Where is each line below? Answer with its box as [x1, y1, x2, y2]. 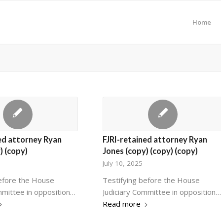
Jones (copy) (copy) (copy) [102, 146, 198, 156]
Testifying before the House [102, 175, 200, 185]
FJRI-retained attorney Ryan [102, 135, 207, 145]
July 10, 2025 [102, 159, 143, 168]
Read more [102, 199, 141, 209]
